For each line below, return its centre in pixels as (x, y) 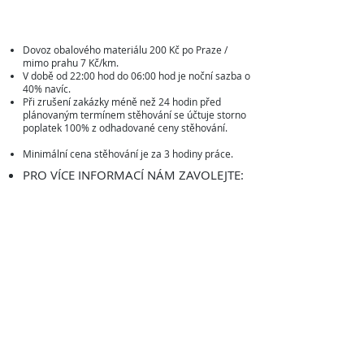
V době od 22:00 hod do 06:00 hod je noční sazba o (136, 76)
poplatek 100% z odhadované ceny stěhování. (125, 128)
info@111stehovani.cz (126, 292)
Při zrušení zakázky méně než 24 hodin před (122, 102)
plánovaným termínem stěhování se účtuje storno (134, 115)
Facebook (129, 354)
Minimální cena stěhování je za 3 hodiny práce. (128, 154)
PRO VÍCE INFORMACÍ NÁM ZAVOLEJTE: (135, 175)
